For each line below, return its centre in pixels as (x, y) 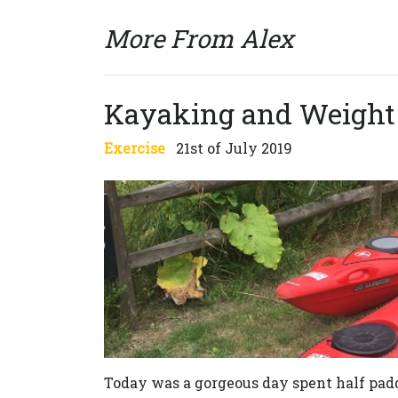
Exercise (135, 148)
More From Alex (199, 39)
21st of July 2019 (232, 148)
